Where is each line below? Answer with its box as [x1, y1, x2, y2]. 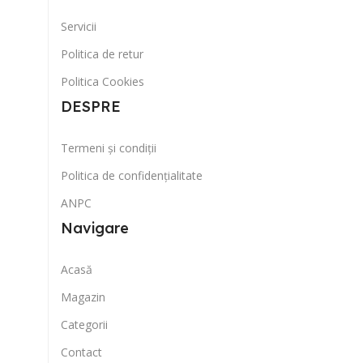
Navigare [61, 218, 129, 237]
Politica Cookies [61, 73, 144, 89]
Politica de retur [61, 45, 143, 62]
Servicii [61, 18, 96, 34]
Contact [61, 344, 102, 360]
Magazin [61, 288, 105, 305]
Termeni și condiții [61, 139, 156, 156]
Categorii [61, 316, 108, 332]
